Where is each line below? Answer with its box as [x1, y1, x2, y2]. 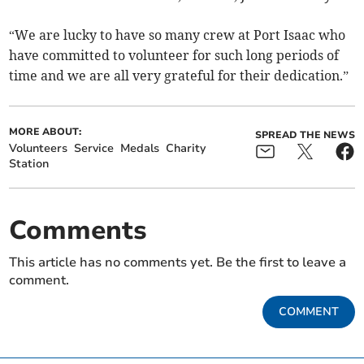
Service [74, 141, 115, 157]
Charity [166, 141, 206, 157]
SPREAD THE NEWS [254, 128, 355, 142]
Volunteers [9, 141, 68, 157]
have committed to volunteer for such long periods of [9, 47, 340, 64]
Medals [120, 141, 160, 157]
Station [9, 156, 50, 172]
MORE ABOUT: [9, 125, 82, 139]
